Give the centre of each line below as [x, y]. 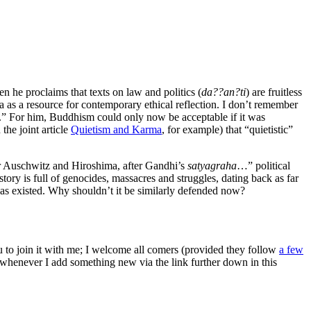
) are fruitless [274, 92]
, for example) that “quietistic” [227, 130]
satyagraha [212, 166]
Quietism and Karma [116, 130]
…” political [263, 166]
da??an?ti [224, 92]
